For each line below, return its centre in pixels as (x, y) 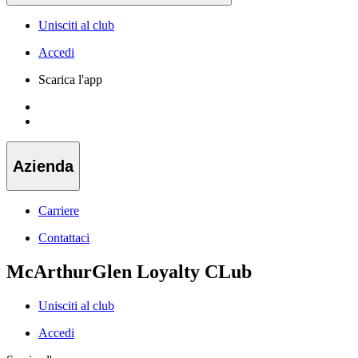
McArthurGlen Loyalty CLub (129, 272)
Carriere (59, 211)
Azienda (43, 166)
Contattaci (64, 238)
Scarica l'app (70, 79)
